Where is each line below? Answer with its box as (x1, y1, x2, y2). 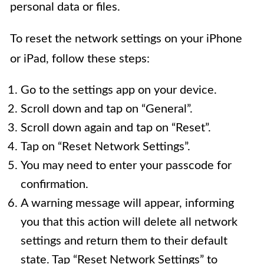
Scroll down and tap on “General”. (21, 103, 193, 115)
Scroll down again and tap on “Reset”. (21, 122, 211, 134)
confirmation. (21, 179, 88, 191)
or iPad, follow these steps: (10, 53, 150, 65)
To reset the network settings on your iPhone (10, 33, 242, 45)
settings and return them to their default (21, 235, 227, 247)
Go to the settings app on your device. (21, 84, 217, 97)
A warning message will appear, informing (21, 197, 234, 210)
